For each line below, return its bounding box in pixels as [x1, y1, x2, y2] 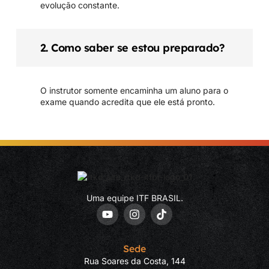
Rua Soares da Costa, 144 [83, 255, 186, 266]
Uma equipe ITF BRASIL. [86, 192, 183, 203]
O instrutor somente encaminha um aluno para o [40, 85, 228, 96]
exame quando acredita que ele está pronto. [40, 97, 215, 107]
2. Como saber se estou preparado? [40, 41, 225, 55]
